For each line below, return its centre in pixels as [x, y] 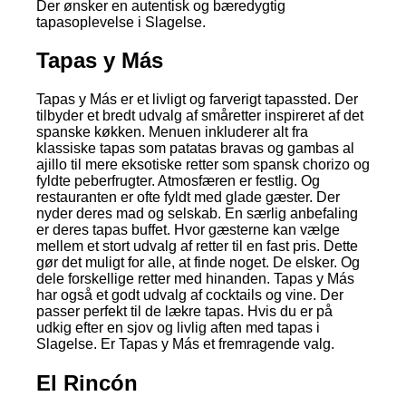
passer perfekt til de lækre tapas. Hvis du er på [184, 312]
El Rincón [87, 383]
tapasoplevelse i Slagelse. [121, 22]
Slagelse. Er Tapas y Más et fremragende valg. [185, 344]
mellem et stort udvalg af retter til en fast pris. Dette [197, 246]
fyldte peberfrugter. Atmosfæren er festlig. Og [178, 181]
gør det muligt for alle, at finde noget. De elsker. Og [198, 263]
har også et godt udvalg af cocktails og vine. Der [190, 295]
